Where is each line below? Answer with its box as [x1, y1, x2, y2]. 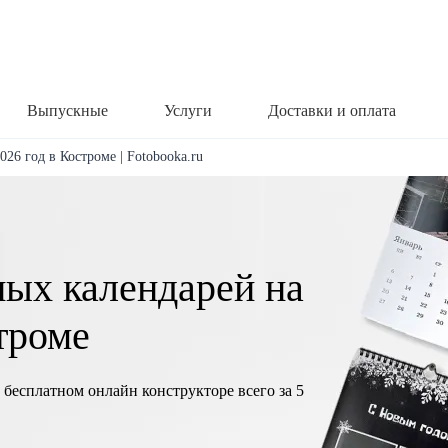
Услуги [164, 101, 212, 119]
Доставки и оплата [268, 101, 396, 119]
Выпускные [27, 101, 108, 119]
